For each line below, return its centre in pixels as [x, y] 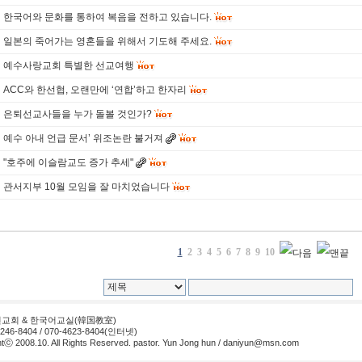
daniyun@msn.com [261, 343]
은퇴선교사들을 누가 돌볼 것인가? [78, 114]
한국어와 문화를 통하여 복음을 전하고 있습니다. [107, 17]
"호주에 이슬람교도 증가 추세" [68, 162]
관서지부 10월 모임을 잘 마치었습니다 [86, 187]
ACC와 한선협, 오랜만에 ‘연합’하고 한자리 [95, 90]
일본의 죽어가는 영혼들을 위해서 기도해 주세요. [107, 41]
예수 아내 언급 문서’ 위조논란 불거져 [83, 138]
